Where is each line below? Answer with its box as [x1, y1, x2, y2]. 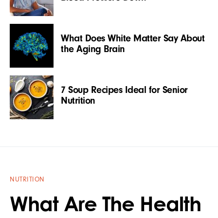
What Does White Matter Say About [61, 32, 204, 44]
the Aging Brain [61, 43, 125, 54]
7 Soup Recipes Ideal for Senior [61, 84, 188, 95]
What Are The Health [10, 190, 201, 216]
